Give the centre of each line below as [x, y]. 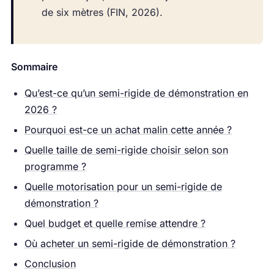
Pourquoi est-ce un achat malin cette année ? [128, 129]
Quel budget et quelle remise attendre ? [115, 223]
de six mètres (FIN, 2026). [102, 13]
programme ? [55, 166]
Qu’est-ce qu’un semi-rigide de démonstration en [136, 93]
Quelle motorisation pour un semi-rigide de [123, 186]
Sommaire [34, 66]
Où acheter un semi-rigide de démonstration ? [130, 243]
